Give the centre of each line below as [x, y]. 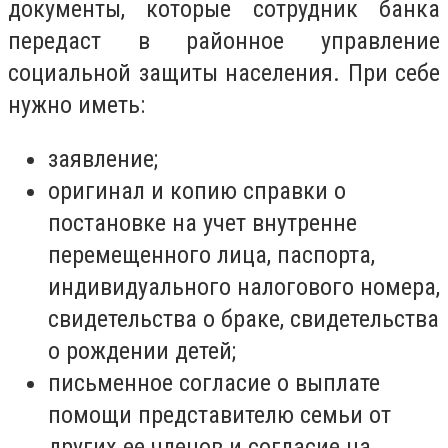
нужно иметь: [76, 105]
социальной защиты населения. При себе [224, 73]
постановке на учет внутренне [202, 222]
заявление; [103, 158]
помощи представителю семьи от [219, 414]
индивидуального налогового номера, [244, 286]
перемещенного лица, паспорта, [211, 254]
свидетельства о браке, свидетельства [243, 318]
